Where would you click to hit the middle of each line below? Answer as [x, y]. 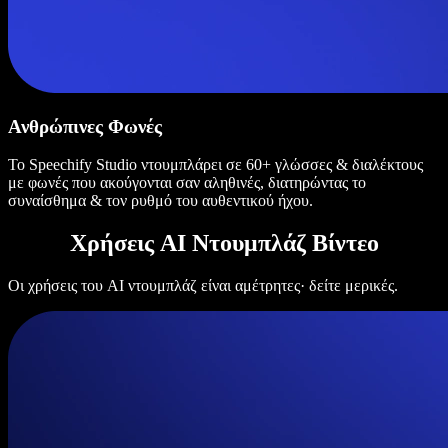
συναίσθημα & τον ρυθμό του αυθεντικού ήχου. [160, 201]
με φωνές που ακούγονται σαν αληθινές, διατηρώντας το [187, 183]
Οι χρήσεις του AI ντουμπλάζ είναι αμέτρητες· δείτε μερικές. [203, 286]
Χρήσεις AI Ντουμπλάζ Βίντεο [224, 243]
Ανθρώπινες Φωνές [85, 126]
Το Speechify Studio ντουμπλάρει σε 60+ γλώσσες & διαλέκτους [215, 165]
